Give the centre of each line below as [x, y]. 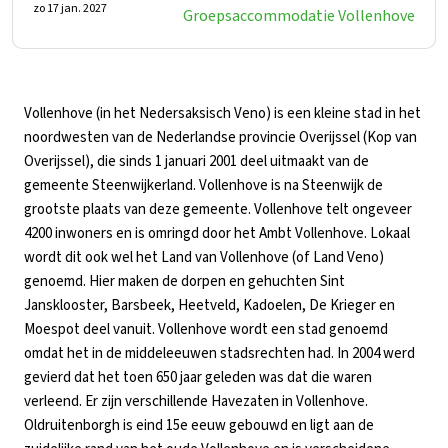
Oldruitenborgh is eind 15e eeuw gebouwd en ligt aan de [199, 426]
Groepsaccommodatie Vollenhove [299, 16]
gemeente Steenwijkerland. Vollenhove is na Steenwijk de [203, 186]
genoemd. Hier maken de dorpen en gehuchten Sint [184, 282]
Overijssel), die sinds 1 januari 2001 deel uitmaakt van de [196, 162]
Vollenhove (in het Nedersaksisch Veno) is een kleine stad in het [222, 114]
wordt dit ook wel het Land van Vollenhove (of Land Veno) [204, 258]
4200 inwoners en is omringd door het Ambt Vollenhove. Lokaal [217, 234]
